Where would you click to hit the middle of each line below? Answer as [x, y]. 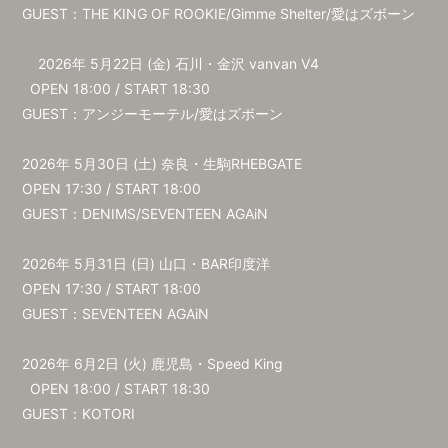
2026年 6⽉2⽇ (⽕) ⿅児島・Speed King [153, 363]
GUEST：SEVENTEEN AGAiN [128, 313]
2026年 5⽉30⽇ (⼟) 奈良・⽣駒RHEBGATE [166, 163]
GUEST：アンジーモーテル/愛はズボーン [165, 113]
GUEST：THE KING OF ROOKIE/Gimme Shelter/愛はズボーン [219, 13]
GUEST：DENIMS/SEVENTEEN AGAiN [157, 213]
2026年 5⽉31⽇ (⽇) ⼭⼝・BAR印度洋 [150, 263]
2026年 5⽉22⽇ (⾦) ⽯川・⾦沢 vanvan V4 [171, 63]
